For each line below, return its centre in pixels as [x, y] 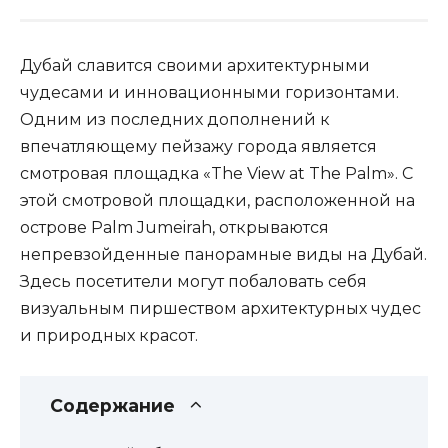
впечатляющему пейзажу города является [198, 146]
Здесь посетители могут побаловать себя [193, 281]
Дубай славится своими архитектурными [195, 65]
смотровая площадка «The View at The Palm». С [216, 173]
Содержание [112, 405]
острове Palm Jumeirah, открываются [174, 227]
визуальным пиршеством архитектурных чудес [220, 308]
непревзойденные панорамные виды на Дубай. [223, 254]
